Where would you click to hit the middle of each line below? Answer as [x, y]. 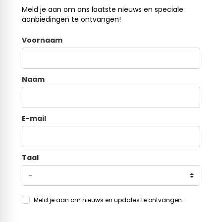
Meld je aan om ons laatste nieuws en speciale [103, 10]
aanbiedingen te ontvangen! [71, 20]
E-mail [34, 118]
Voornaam [42, 40]
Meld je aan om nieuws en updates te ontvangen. [109, 200]
